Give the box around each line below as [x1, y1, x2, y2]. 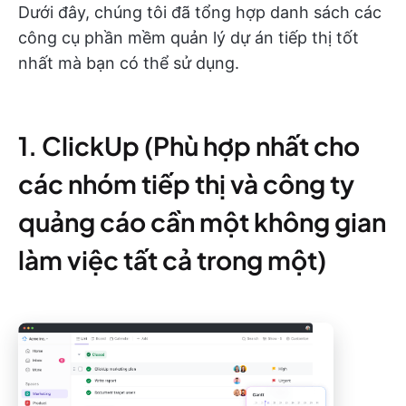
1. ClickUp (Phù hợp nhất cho [18, 130, 360, 161]
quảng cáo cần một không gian [18, 206, 386, 237]
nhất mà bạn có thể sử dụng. [18, 53, 239, 72]
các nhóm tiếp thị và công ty [18, 168, 354, 199]
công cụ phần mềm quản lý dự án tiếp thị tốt [18, 28, 359, 47]
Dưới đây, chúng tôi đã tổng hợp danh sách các [18, 3, 382, 22]
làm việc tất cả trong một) [18, 244, 326, 275]
